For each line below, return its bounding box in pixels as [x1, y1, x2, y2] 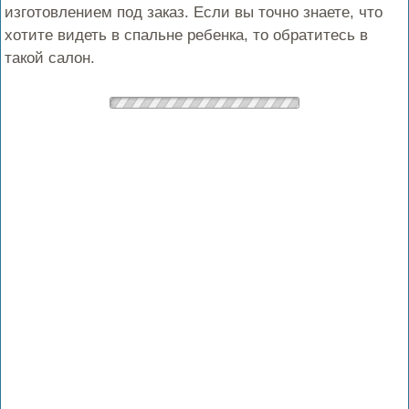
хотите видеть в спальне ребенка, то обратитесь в [5, 26, 369, 44]
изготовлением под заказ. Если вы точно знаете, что [5, 4, 383, 21]
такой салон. [5, 49, 96, 67]
